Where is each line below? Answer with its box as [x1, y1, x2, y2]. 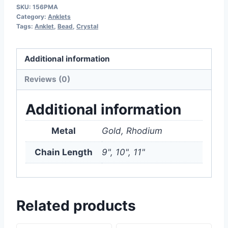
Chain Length [35, 147, 93, 157]
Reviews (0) [24, 74, 71, 84]
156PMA [33, 3, 58, 11]
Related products [16, 197, 136, 215]
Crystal [76, 22, 98, 31]
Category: [16, 13, 48, 21]
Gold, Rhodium [102, 125, 162, 136]
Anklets [48, 13, 71, 21]
